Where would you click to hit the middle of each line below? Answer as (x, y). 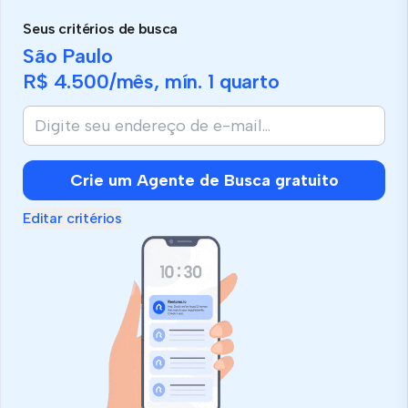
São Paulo (68, 56)
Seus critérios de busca (101, 28)
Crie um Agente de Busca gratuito (204, 180)
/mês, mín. (158, 81)
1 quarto (243, 81)
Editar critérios (73, 218)
